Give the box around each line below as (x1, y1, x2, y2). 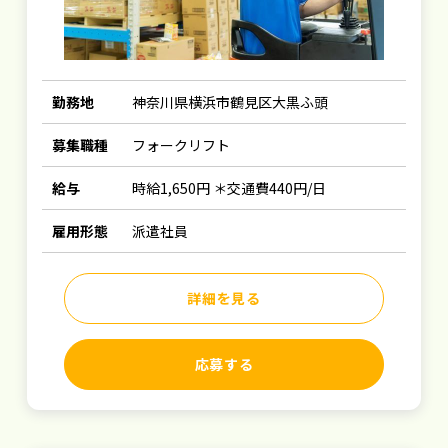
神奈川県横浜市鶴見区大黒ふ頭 (132, 92, 329, 112)
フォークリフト (132, 135, 231, 155)
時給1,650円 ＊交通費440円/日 (132, 178, 327, 198)
